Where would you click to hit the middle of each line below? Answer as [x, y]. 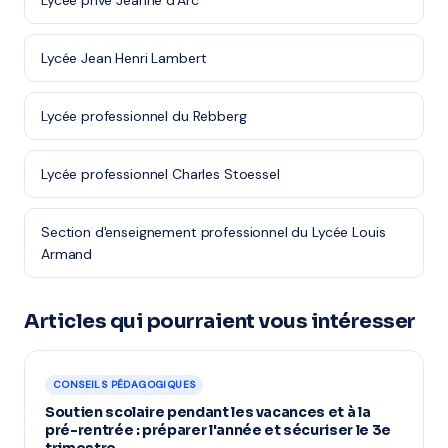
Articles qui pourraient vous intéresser [220, 321]
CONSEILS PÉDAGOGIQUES [124, 384]
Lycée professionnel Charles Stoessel [160, 174]
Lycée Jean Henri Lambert [124, 58]
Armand [67, 254]
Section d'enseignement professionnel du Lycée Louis [213, 232]
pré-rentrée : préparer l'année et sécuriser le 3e [218, 430]
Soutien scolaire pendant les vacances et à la [208, 412]
